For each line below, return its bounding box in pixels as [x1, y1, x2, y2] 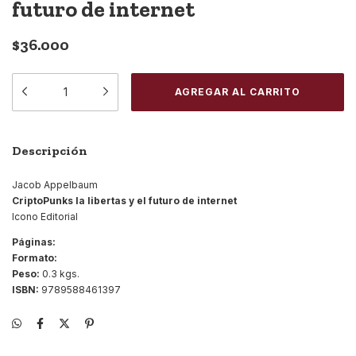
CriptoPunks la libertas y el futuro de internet [12, 194, 237, 207]
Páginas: [12, 235, 56, 248]
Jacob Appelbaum [12, 178, 98, 191]
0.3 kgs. [40, 267, 79, 280]
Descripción [12, 142, 87, 158]
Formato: [12, 251, 57, 264]
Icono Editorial [12, 210, 78, 222]
